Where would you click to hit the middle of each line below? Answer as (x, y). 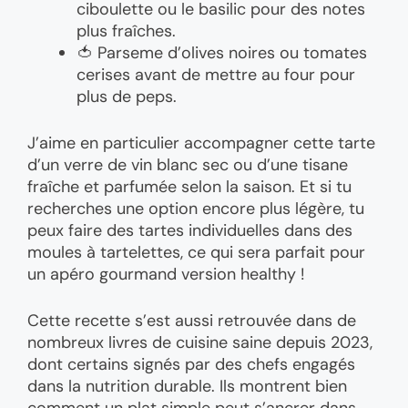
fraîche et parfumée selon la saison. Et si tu (189, 187)
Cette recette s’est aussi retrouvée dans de (192, 321)
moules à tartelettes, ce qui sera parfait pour (196, 253)
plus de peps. (127, 97)
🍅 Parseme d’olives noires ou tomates (222, 53)
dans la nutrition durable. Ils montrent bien (187, 387)
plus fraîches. (126, 31)
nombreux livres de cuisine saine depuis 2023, (200, 343)
